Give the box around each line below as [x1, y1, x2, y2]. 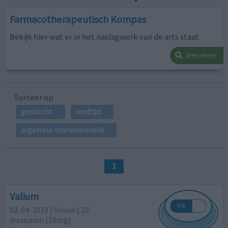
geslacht [20, 105, 52, 117]
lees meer [186, 50, 217, 61]
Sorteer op [13, 91, 53, 103]
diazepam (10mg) [10, 214, 71, 225]
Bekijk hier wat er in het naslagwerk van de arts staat [10, 31, 199, 43]
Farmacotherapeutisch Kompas [10, 13, 147, 26]
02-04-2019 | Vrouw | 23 [10, 204, 90, 215]
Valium [10, 189, 39, 203]
